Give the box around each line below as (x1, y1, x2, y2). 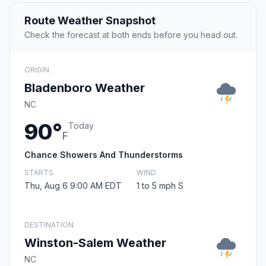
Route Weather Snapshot (24, 14, 156, 27)
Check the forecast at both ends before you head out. (24, 30, 237, 40)
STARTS (24, 168, 53, 178)
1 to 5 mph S (137, 180, 183, 191)
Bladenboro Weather (24, 81, 145, 96)
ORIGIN (24, 65, 49, 75)
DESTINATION (24, 220, 74, 230)
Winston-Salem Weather (24, 236, 166, 251)
